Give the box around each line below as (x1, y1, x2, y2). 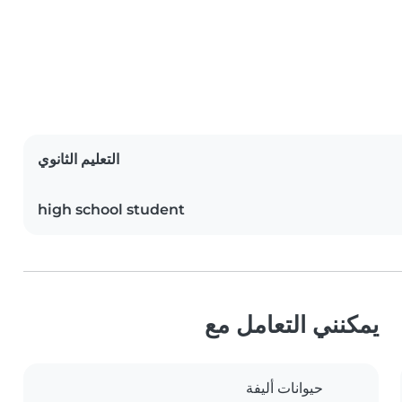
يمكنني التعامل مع (205, 310, 379, 339)
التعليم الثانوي (38, 151, 119, 169)
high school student (38, 201, 185, 219)
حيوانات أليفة (246, 380, 323, 398)
